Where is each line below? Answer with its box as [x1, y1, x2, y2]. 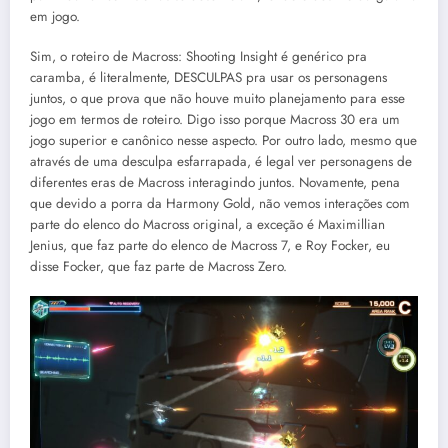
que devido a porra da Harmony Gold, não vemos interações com [30, 193, 410, 213]
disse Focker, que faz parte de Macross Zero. [30, 256, 287, 276]
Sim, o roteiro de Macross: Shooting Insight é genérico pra [30, 46, 367, 66]
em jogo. [30, 6, 80, 26]
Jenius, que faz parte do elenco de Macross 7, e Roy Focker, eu [30, 235, 390, 255]
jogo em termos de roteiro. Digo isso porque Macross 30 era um [30, 109, 400, 129]
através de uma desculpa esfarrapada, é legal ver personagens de [30, 151, 412, 171]
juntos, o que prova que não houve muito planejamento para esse [30, 88, 405, 108]
